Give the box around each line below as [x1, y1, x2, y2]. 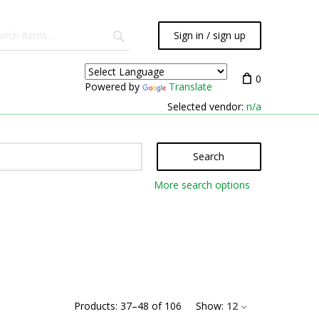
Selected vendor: [167, 100, 246, 113]
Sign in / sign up [174, 28, 246, 42]
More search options [153, 178, 250, 192]
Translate [169, 79, 212, 93]
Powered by [85, 79, 142, 93]
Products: [74, 299, 117, 313]
